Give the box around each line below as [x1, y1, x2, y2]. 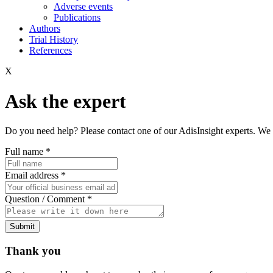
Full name [5, 146, 46, 157]
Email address [5, 170, 61, 181]
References [29, 45, 72, 56]
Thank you [5, 244, 61, 258]
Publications [54, 12, 101, 23]
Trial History [29, 34, 78, 45]
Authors [29, 23, 60, 34]
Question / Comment [5, 194, 87, 205]
